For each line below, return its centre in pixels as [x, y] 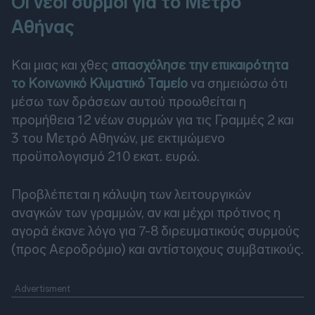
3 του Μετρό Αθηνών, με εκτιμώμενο [118, 139]
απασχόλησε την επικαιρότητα [200, 65]
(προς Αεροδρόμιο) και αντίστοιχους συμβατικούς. [157, 250]
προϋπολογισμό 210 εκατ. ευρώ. [105, 157]
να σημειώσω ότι [238, 84]
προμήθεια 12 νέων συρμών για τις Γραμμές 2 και [153, 120]
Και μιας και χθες [61, 65]
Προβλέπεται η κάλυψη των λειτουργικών [131, 195]
